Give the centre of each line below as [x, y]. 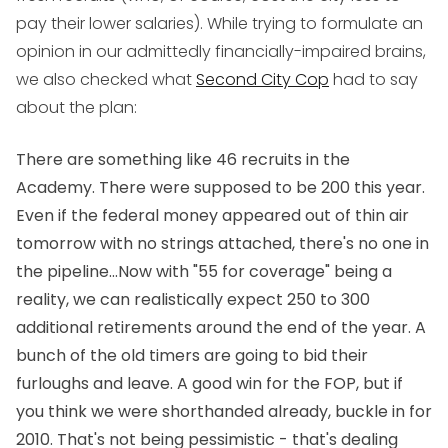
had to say [373, 80]
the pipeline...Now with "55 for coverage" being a [204, 272]
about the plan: [76, 108]
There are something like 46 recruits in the [183, 160]
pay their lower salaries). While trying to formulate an [219, 24]
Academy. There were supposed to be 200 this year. [220, 188]
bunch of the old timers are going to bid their [192, 356]
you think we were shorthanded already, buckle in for [224, 412]
